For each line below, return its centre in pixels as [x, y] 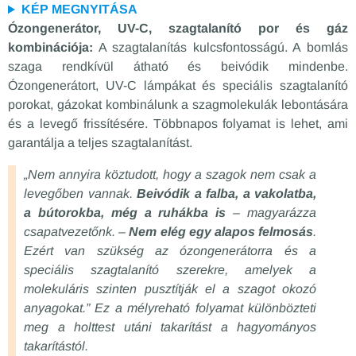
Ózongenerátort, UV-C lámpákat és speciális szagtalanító [178, 86]
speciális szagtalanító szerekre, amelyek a [170, 270]
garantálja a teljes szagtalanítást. [100, 143]
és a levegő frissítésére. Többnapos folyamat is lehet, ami [178, 124]
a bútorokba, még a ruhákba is [125, 213]
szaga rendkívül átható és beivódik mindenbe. [178, 67]
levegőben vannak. [80, 194]
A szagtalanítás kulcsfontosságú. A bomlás [221, 48]
